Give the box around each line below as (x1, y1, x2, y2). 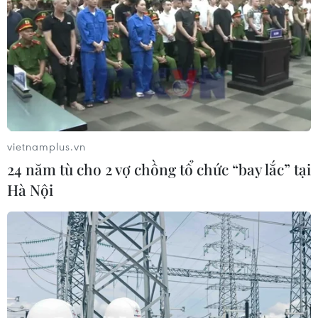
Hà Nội (7, 179, 53, 199)
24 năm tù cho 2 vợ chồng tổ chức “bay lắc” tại (7, 158, 311, 179)
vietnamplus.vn (7, 138, 86, 153)
